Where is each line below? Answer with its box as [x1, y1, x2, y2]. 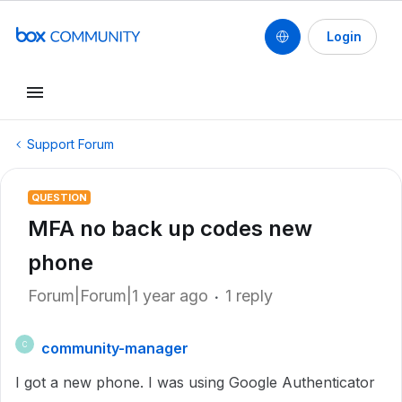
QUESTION [31, 191, 87, 204]
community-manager [41, 339, 188, 357]
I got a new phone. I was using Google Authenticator [15, 373, 375, 391]
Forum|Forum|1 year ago [28, 286, 208, 305]
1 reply [225, 286, 273, 305]
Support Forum [27, 136, 114, 152]
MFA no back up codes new [28, 215, 312, 241]
